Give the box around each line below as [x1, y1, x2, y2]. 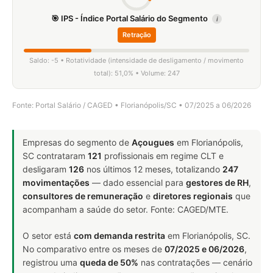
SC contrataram [23, 151, 88, 161]
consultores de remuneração [23, 191, 143, 201]
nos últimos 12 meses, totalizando [84, 164, 222, 174]
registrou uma [23, 257, 80, 268]
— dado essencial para [90, 177, 186, 188]
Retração [122, 30, 151, 39]
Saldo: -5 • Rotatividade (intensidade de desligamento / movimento [29, 56, 244, 65]
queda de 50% [80, 257, 138, 268]
